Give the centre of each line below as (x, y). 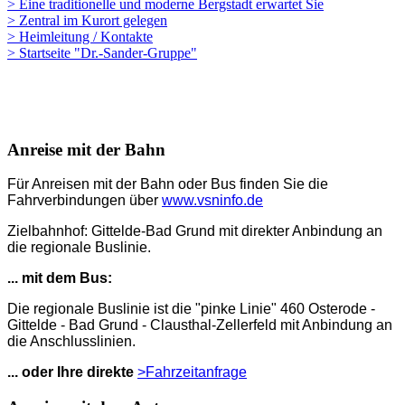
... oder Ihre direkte (72, 372)
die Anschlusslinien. (71, 342)
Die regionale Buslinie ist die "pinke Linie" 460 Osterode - (191, 309)
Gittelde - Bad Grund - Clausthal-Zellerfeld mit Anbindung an (200, 325)
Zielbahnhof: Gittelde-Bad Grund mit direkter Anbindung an (195, 231)
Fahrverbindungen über (85, 201)
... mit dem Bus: (60, 278)
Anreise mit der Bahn (86, 149)
